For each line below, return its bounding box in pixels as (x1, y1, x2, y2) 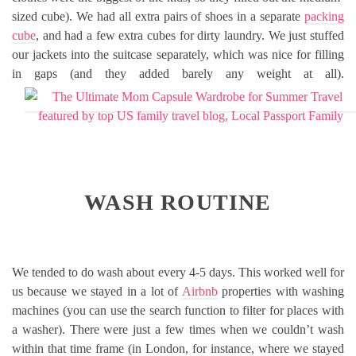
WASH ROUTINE (84, 189, 272, 215)
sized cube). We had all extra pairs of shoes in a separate (12, 9, 304, 23)
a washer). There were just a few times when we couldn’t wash (12, 322, 344, 336)
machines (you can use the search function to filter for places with (12, 303, 344, 317)
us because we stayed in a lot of (12, 284, 182, 298)
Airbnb (181, 284, 218, 298)
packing (304, 9, 344, 23)
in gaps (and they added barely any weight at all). (12, 66, 344, 80)
